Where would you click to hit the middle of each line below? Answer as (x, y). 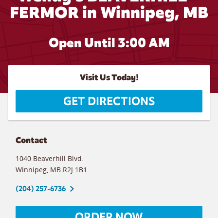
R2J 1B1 (75, 169)
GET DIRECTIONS (109, 101)
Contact (31, 140)
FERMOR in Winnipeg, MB (109, 12)
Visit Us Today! (109, 78)
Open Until (83, 43)
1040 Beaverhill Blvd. (50, 158)
